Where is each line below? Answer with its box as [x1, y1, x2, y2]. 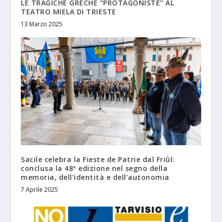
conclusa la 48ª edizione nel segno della [21, 163, 168, 173]
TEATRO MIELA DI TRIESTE [21, 6, 116, 16]
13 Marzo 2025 [21, 19, 63, 28]
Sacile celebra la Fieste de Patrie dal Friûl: [21, 154, 175, 164]
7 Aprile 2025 [21, 185, 58, 194]
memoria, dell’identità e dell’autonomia [21, 172, 169, 182]
